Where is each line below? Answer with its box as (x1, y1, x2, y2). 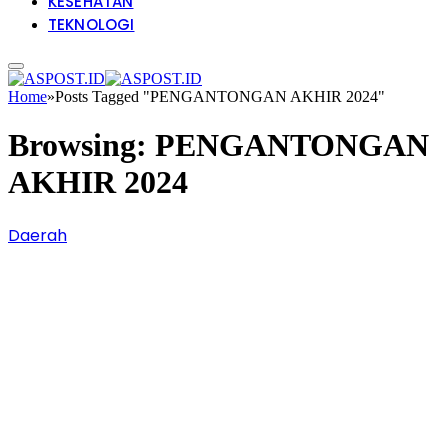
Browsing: (8, 127, 155, 164)
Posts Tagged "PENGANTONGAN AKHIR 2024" (55, 87, 385, 105)
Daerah (8, 223, 67, 247)
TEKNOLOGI (48, 13, 135, 35)
